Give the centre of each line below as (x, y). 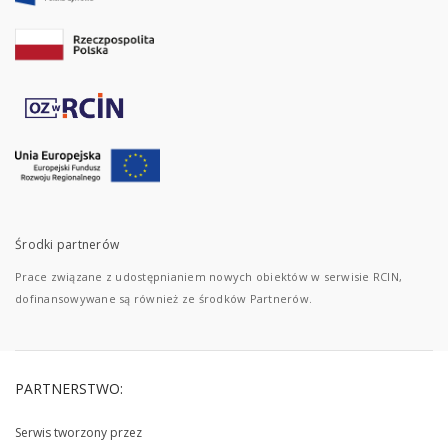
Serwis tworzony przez (78, 432)
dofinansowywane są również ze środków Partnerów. (163, 298)
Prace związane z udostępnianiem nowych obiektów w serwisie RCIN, (208, 276)
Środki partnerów (67, 244)
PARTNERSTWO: (69, 388)
